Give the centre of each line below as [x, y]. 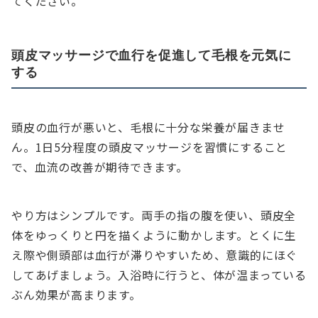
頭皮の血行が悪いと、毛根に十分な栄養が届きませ [148, 127]
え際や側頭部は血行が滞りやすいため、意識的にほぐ [155, 255]
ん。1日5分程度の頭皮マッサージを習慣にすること [150, 147]
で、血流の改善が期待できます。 [100, 167]
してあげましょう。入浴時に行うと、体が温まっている [159, 275]
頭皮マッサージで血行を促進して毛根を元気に [152, 55]
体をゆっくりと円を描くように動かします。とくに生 [154, 235]
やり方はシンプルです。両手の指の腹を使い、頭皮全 [154, 215]
